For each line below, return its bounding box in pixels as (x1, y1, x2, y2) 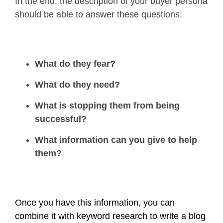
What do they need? (35, 80, 120, 90)
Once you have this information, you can (15, 198, 175, 208)
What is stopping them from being (35, 101, 180, 111)
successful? (35, 114, 87, 124)
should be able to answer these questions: (15, 9, 182, 20)
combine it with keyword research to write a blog (15, 211, 206, 222)
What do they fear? (35, 59, 115, 69)
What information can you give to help (35, 135, 197, 145)
